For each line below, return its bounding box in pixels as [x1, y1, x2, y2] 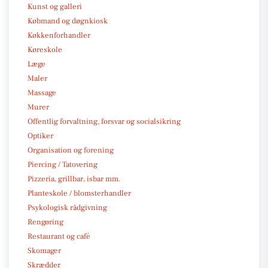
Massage [28, 87, 56, 98]
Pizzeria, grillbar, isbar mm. [28, 173, 121, 184]
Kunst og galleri [28, 1, 82, 11]
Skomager [28, 245, 61, 255]
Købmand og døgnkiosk [28, 16, 108, 26]
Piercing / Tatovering [28, 159, 98, 169]
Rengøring [28, 217, 63, 227]
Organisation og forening [28, 145, 114, 155]
